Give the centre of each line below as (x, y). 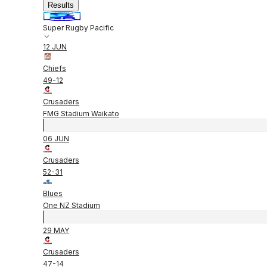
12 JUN (55, 46)
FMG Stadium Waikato (81, 113)
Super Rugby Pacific (78, 27)
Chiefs (55, 68)
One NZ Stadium (72, 205)
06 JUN (56, 138)
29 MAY (56, 230)
